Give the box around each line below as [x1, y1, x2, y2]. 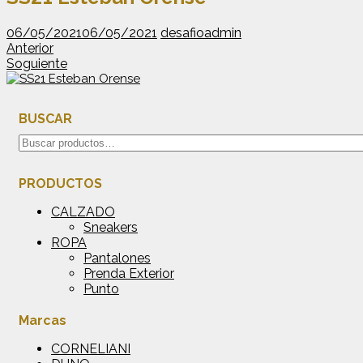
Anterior [6, 40, 53, 56]
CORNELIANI [51, 340, 130, 357]
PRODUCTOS [19, 175, 102, 191]
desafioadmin [160, 24, 241, 41]
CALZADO [51, 203, 115, 220]
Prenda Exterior [83, 265, 174, 281]
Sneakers [83, 219, 138, 235]
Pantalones [83, 250, 151, 266]
